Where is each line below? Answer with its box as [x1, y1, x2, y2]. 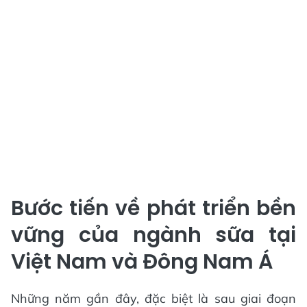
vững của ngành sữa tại [11, 221, 296, 249]
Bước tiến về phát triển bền [11, 194, 296, 223]
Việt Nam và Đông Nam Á [11, 247, 273, 276]
